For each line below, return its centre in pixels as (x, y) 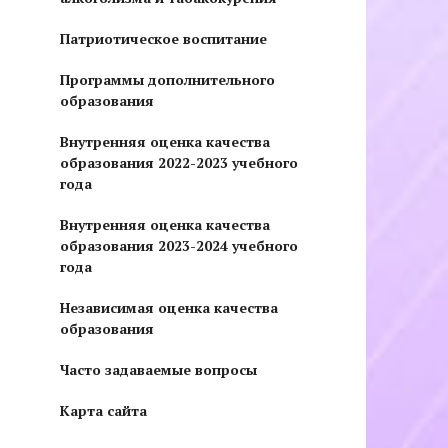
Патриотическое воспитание (163, 38)
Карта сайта (103, 410)
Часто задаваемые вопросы (158, 369)
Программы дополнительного (167, 79)
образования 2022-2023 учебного (179, 162)
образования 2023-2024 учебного (179, 245)
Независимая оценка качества (169, 307)
